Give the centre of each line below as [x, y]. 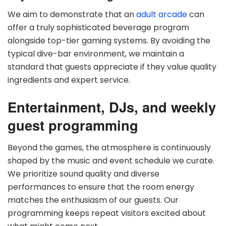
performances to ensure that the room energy [101, 187]
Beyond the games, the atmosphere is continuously [109, 147]
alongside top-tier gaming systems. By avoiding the [109, 40]
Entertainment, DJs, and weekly [112, 107]
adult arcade [162, 14]
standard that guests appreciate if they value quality [112, 67]
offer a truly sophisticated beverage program [98, 27]
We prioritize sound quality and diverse [83, 174]
